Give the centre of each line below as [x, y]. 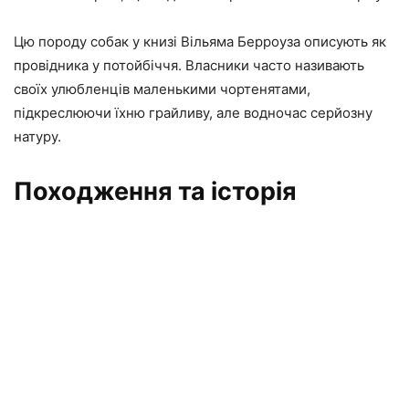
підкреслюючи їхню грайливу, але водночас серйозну [193, 112]
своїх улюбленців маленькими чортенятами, [162, 89]
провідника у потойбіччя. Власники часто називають [189, 65]
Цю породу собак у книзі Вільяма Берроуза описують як [200, 41]
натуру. [37, 136]
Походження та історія [155, 191]
